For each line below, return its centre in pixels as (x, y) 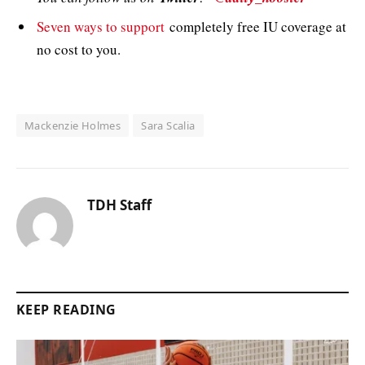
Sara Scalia (168, 126)
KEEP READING (66, 310)
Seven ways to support (101, 26)
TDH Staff (119, 205)
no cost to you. (79, 49)
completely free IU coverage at (255, 26)
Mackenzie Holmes (73, 126)
